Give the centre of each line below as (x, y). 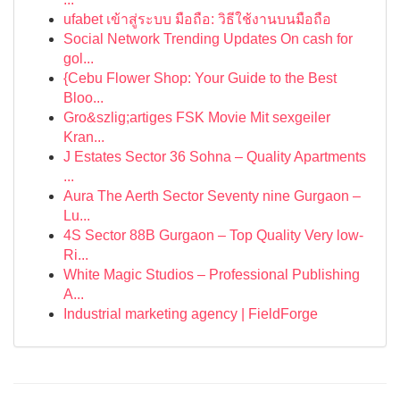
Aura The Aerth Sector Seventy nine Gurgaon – (212, 196)
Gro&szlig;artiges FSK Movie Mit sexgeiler (197, 117)
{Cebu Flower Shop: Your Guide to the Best (200, 78)
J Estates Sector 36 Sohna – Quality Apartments (215, 157)
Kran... (84, 137)
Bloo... (83, 98)
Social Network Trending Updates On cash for (208, 39)
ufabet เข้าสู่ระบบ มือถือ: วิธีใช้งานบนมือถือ (197, 19)
